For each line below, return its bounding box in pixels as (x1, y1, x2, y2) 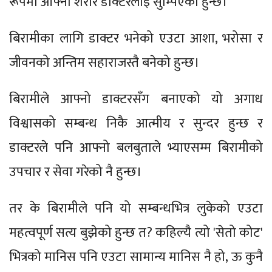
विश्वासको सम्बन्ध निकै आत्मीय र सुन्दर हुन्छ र (9, 112, 263, 135)
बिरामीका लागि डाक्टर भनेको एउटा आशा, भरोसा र (9, 27, 263, 50)
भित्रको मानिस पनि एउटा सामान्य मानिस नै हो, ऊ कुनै (9, 245, 263, 268)
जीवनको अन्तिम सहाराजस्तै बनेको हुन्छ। (9, 51, 200, 74)
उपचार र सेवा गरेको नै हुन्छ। (9, 160, 142, 183)
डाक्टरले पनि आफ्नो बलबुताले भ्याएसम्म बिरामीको (9, 136, 263, 159)
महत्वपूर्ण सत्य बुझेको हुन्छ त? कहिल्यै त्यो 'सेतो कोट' (9, 221, 263, 244)
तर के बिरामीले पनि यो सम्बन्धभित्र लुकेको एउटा (9, 197, 263, 220)
